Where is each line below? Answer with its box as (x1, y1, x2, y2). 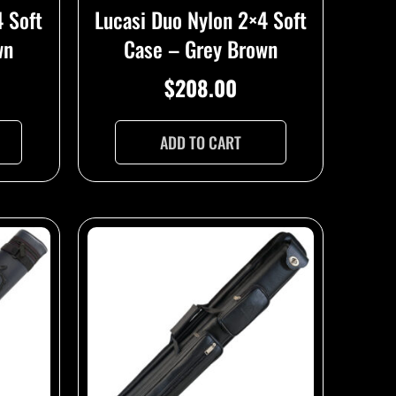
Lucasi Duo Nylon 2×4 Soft (94, 4, 307, 36)
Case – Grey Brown (123, 33, 278, 65)
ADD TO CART (159, 131, 241, 155)
